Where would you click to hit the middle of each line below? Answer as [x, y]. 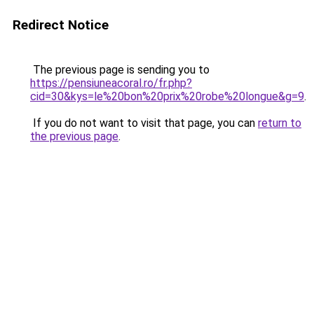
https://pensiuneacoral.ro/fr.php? [111, 83]
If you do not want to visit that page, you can [144, 123]
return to [280, 123]
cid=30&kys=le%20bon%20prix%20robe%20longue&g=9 [167, 96]
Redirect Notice [61, 25]
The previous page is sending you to [120, 70]
